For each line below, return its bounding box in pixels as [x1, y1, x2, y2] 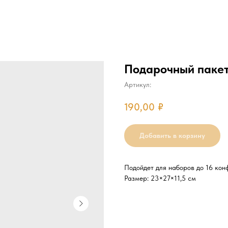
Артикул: [124, 80, 151, 89]
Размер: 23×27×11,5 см [124, 174, 196, 183]
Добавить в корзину [139, 131, 205, 140]
